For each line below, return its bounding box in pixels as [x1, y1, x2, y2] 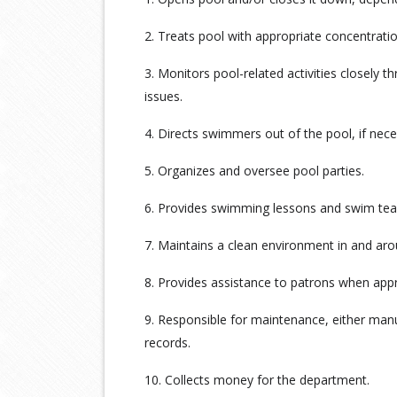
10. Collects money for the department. [144, 371, 370, 388]
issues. [144, 88, 183, 105]
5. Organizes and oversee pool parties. [144, 162, 364, 179]
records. [144, 334, 191, 351]
